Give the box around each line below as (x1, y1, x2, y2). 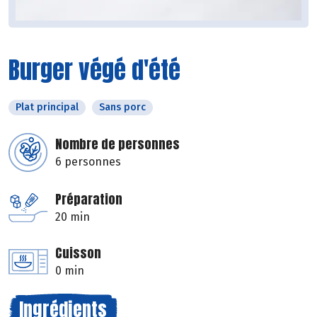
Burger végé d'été (8, 52, 180, 88)
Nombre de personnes (55, 134, 180, 154)
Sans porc (99, 101, 146, 114)
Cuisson (55, 243, 101, 263)
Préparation (55, 190, 122, 209)
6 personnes (55, 155, 121, 169)
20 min (55, 210, 90, 224)
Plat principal (16, 101, 79, 114)
